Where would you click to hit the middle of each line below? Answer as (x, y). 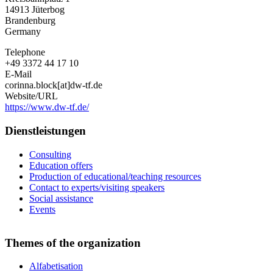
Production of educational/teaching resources (115, 176)
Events (42, 209)
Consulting (50, 154)
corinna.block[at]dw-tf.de (54, 85)
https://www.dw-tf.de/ (47, 107)
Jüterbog (48, 10)
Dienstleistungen (45, 131)
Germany (23, 32)
